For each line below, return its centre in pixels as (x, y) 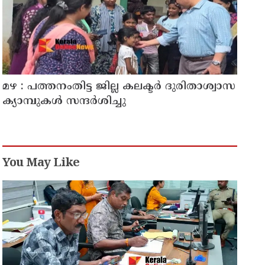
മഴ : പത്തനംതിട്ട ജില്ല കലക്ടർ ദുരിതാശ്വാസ (119, 87)
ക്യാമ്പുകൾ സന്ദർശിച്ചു (64, 102)
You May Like (41, 164)
